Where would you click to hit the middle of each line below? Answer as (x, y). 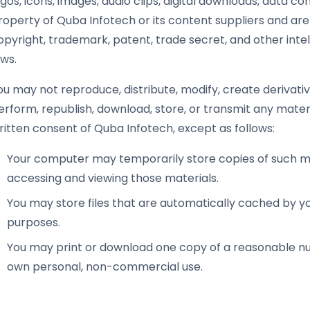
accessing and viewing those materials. (113, 178)
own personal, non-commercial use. (105, 267)
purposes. (34, 222)
